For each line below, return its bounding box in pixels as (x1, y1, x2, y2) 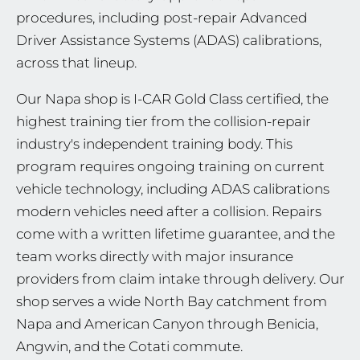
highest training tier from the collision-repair (16, 113, 311, 129)
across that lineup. (16, 55, 137, 71)
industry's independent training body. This (16, 136, 292, 152)
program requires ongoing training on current (16, 158, 325, 174)
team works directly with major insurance (16, 248, 293, 264)
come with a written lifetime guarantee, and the (16, 226, 335, 242)
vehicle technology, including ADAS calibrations (16, 181, 329, 197)
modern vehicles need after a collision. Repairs (16, 203, 321, 219)
